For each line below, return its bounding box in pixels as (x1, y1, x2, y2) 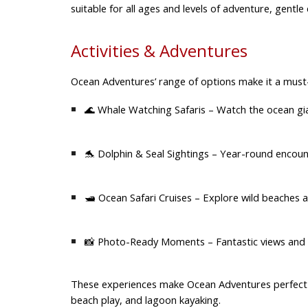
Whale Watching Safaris (97, 102, 206, 117)
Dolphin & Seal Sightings (97, 146, 209, 161)
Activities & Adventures (70, 39, 247, 63)
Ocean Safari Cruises (98, 190, 192, 205)
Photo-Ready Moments (97, 234, 205, 249)
